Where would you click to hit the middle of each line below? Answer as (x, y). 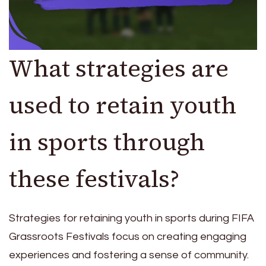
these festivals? (94, 179)
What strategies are (119, 69)
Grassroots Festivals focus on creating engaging (128, 237)
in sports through (107, 142)
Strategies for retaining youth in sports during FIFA (132, 218)
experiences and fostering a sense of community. (129, 255)
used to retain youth (123, 105)
